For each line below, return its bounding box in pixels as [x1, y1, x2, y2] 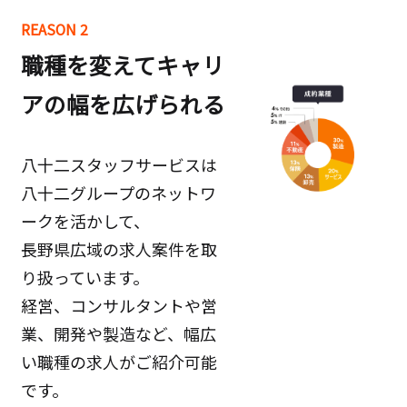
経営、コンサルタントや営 [20, 293, 217, 318]
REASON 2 [20, 19, 88, 41]
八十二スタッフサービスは [20, 153, 217, 177]
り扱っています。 [20, 265, 149, 290]
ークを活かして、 [20, 209, 150, 233]
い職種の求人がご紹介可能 [20, 350, 217, 374]
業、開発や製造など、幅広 [20, 322, 216, 346]
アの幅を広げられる [20, 87, 225, 121]
